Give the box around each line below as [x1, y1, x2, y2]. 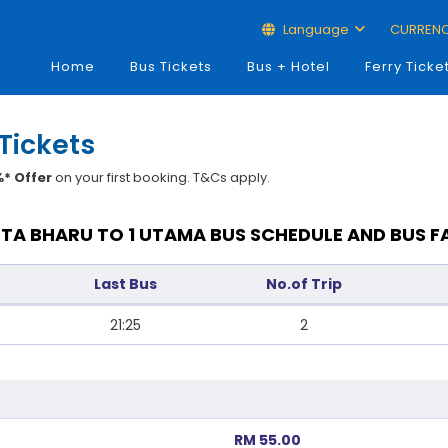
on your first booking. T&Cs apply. [52, 168, 271, 187]
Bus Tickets [129, 57, 212, 76]
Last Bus [94, 274, 157, 294]
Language [279, 20, 352, 39]
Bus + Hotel [246, 57, 330, 76]
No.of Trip [266, 274, 342, 294]
